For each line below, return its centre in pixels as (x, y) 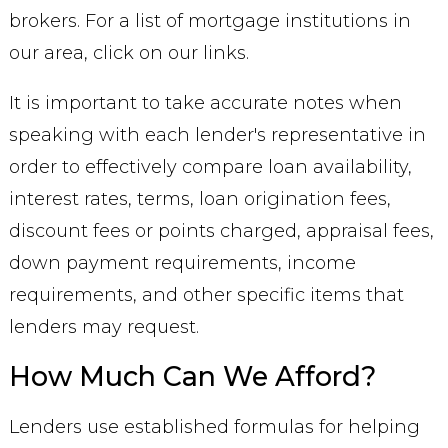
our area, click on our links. (128, 53)
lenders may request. (103, 327)
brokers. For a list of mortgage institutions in (209, 21)
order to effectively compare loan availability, (210, 167)
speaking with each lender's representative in (217, 135)
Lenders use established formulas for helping (214, 427)
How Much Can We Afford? (192, 376)
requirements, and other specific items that (206, 295)
